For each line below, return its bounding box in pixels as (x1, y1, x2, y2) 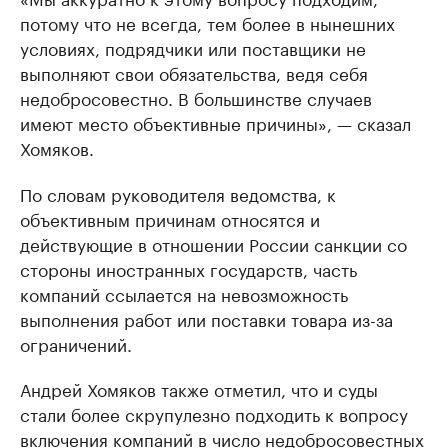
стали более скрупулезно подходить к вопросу (20, 400, 408, 427)
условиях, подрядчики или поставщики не (20, 34, 366, 61)
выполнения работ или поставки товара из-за (20, 305, 393, 332)
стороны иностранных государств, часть (20, 255, 357, 282)
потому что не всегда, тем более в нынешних (20, 9, 395, 36)
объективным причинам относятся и (20, 205, 320, 232)
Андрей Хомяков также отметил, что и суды (20, 375, 378, 402)
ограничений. (20, 330, 132, 357)
